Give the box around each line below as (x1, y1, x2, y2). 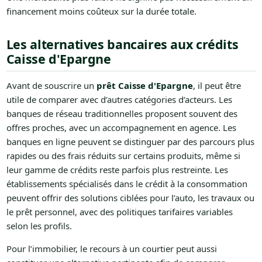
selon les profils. (6, 219, 72, 232)
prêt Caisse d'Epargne (96, 79, 193, 91)
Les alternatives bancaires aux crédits (6, 35, 239, 53)
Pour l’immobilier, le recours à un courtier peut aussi (6, 242, 217, 254)
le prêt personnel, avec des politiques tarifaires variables (6, 205, 233, 218)
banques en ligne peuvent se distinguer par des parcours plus (6, 135, 254, 147)
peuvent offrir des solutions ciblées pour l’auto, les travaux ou (6, 191, 254, 204)
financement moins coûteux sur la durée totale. (6, 5, 196, 17)
